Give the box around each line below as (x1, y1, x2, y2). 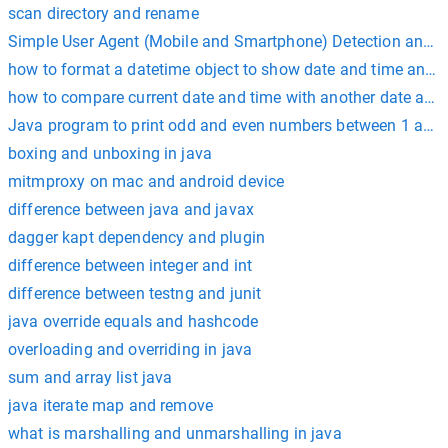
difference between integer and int (8, 255, 253, 275)
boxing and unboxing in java (8, 143, 213, 163)
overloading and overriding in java (8, 339, 253, 359)
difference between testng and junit (8, 283, 262, 303)
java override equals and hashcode (8, 311, 258, 331)
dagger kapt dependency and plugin (8, 227, 265, 247)
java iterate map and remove (8, 395, 214, 415)
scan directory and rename (8, 3, 199, 23)
